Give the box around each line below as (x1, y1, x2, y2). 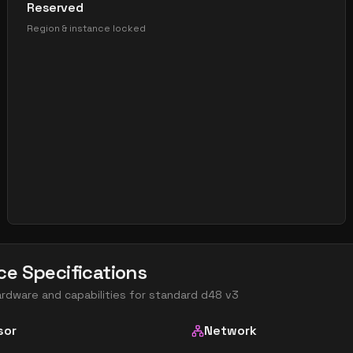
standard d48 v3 (149, 288, 239, 302)
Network (204, 322, 257, 339)
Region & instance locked (27, 22, 147, 35)
